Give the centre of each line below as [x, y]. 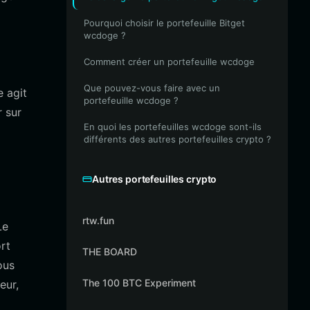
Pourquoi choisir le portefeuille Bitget [164, 23]
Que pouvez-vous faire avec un [152, 88]
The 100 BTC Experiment [139, 283]
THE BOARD [110, 252]
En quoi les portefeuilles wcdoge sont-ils [173, 127]
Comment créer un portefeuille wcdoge [169, 62]
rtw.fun [98, 220]
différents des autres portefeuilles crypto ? [177, 139]
